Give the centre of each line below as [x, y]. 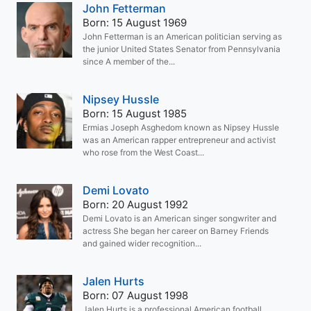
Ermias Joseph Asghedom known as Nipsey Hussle [181, 127]
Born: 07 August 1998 [135, 295]
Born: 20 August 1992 [135, 204]
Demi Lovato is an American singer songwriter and [179, 218]
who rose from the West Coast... [143, 152]
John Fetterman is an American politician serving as [182, 36]
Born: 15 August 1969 [135, 23]
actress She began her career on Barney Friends [176, 231]
